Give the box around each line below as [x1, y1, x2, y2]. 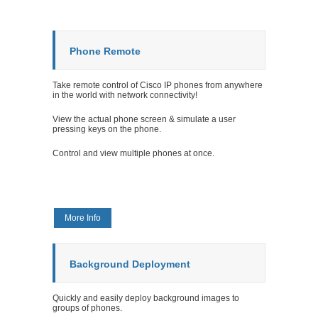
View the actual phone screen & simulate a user [53, 114, 236, 124]
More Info [65, 212, 101, 223]
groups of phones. [53, 302, 122, 313]
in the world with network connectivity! [53, 89, 197, 100]
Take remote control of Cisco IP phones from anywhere [53, 79, 263, 90]
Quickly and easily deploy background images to [53, 292, 239, 303]
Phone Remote [70, 45, 141, 57]
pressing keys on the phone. [53, 124, 161, 134]
